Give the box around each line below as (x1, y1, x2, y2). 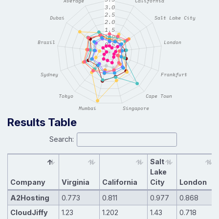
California (102, 177, 137, 186)
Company (10, 177, 45, 186)
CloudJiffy (10, 208, 48, 217)
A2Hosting (10, 193, 49, 202)
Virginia (61, 177, 89, 186)
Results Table (7, 115, 77, 129)
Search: (49, 134, 74, 143)
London (179, 177, 207, 186)
